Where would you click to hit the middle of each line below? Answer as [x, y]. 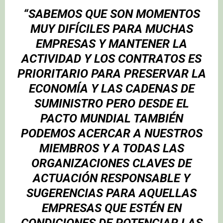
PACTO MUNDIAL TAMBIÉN [111, 119]
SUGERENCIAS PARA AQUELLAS [111, 193]
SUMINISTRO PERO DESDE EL [111, 104]
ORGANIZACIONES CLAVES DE [111, 164]
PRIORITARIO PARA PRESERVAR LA [111, 74]
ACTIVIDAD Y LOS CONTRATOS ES [111, 59]
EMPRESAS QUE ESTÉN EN [111, 208]
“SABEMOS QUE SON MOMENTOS [111, 14]
